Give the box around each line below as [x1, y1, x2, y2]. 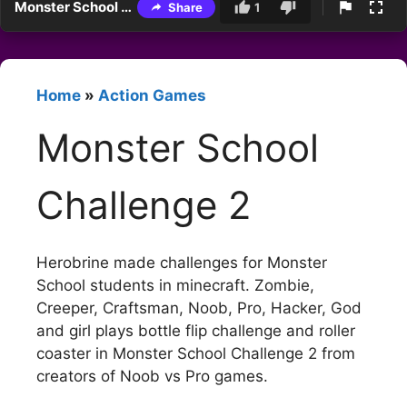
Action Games [98, 86, 206, 105]
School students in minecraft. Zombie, [36, 275, 314, 294]
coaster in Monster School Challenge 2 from [36, 343, 355, 362]
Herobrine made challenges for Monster [36, 253, 327, 272]
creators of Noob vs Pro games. [36, 366, 268, 385]
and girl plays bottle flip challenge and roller [36, 321, 355, 340]
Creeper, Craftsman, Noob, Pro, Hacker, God [36, 298, 362, 317]
